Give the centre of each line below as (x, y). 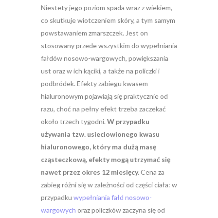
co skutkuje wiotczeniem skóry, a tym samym (108, 20)
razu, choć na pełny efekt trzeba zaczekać (103, 109)
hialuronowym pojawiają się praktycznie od (104, 96)
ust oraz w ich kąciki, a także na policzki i (100, 71)
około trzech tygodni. (74, 122)
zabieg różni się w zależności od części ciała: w (109, 185)
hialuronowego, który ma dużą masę (99, 147)
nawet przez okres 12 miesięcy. (91, 172)
